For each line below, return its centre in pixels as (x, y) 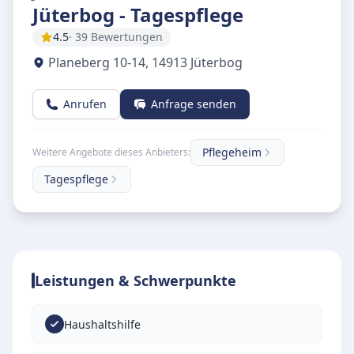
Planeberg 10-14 (97, 62)
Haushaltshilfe (102, 324)
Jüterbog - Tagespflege (138, 15)
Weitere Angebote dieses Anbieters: (111, 152)
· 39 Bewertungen (116, 37)
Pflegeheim (232, 152)
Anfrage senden (194, 104)
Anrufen (85, 104)
